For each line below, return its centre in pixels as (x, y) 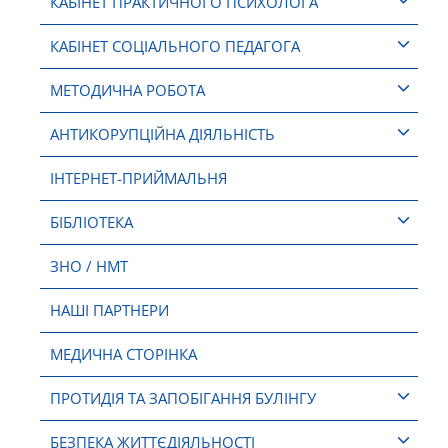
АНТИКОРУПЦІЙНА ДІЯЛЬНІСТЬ (162, 134)
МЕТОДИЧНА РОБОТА (127, 90)
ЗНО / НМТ (89, 266)
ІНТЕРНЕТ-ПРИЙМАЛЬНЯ (138, 178)
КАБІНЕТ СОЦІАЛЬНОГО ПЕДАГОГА (175, 46)
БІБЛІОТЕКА (91, 222)
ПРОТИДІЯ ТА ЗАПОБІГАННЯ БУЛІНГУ (183, 398)
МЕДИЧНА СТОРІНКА (123, 354)
